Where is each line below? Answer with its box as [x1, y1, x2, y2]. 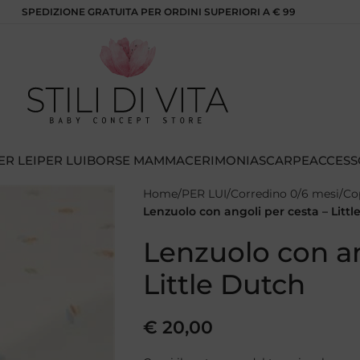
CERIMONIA [185, 153, 259, 168]
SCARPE [259, 153, 309, 168]
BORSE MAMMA [87, 153, 185, 168]
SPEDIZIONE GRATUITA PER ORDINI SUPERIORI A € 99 [21, 5, 296, 18]
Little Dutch [142, 268, 305, 301]
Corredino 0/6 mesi [230, 186, 339, 201]
